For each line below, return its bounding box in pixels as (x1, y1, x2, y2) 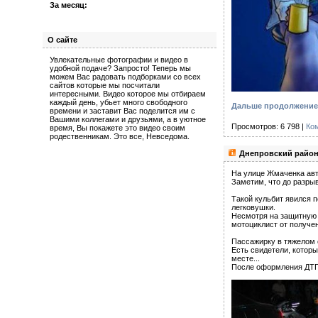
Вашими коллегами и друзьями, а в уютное (50, 115, 206, 124)
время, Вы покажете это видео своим (50, 124, 185, 132)
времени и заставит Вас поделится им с (50, 106, 195, 115)
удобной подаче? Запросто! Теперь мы (50, 64, 191, 72)
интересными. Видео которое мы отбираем (50, 89, 206, 98)
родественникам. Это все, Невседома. (50, 132, 190, 141)
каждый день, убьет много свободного (50, 98, 187, 106)
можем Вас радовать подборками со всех (50, 72, 201, 81)
